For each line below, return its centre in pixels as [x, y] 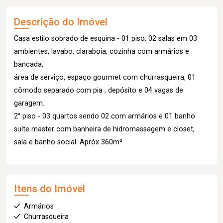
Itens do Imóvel [50, 188]
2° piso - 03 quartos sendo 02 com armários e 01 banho [105, 116]
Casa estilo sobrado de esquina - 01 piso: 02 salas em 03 [106, 38]
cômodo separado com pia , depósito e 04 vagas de [99, 90]
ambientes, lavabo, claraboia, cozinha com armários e [102, 51]
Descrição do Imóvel [61, 22]
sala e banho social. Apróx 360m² [68, 142]
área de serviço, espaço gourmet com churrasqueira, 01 [105, 77]
